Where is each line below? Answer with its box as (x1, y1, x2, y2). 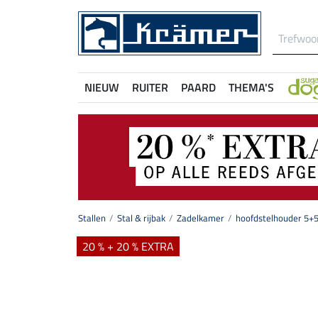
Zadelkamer (177, 211, 224, 226)
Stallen (78, 211, 106, 226)
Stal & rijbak (117, 211, 165, 226)
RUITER (132, 79, 168, 96)
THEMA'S (229, 79, 274, 96)
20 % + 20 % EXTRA (82, 238, 174, 256)
